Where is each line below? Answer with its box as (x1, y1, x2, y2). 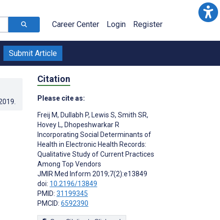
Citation (37, 73, 70, 84)
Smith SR (116, 110, 147, 119)
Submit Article (9, 49, 57, 58)
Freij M (37, 110, 57, 119)
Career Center (52, 20, 99, 29)
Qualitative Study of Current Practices (37, 150, 154, 158)
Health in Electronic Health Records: (37, 140, 146, 148)
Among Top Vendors (37, 160, 101, 168)
